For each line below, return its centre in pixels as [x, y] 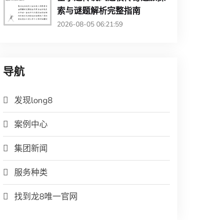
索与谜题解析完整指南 [99, 11]
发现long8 [33, 100]
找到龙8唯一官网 [46, 197]
